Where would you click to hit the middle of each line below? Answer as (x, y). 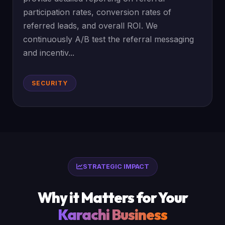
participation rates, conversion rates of (97, 12)
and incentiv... (49, 53)
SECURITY (50, 83)
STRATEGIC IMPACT (116, 166)
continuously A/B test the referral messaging (109, 39)
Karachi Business (113, 214)
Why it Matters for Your (113, 197)
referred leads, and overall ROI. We (91, 26)
